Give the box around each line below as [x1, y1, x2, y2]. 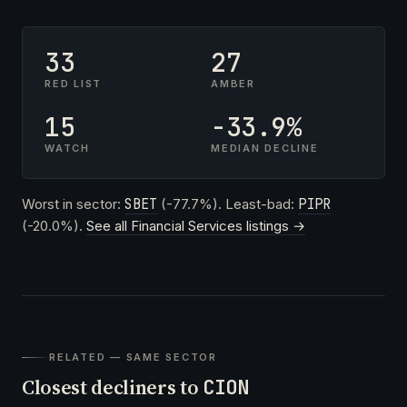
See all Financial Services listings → [86, 216, 305, 234]
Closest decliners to [22, 372, 203, 401]
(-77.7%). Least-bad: [157, 194, 298, 213]
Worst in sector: [22, 194, 124, 213]
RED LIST [45, 76, 103, 90]
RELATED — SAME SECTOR [49, 350, 217, 363]
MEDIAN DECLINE [211, 141, 319, 154]
